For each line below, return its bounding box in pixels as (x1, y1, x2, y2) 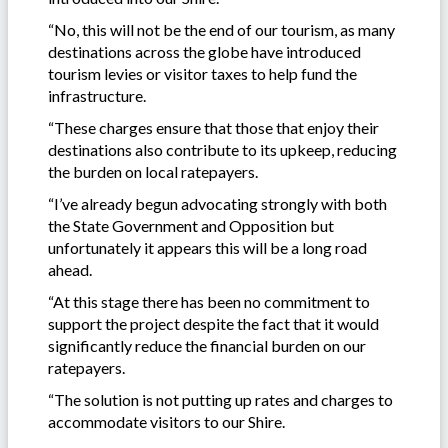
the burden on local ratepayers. (48, 161, 258, 181)
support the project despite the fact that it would (48, 313, 379, 333)
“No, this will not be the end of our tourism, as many (48, 19, 395, 39)
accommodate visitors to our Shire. (48, 411, 285, 431)
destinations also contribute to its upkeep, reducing (48, 139, 397, 159)
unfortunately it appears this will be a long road (48, 237, 367, 257)
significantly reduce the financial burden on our (48, 335, 366, 355)
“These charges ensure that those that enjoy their (48, 117, 379, 137)
